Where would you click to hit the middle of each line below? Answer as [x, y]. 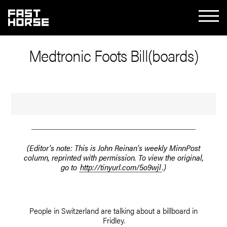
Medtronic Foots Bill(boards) [113, 55]
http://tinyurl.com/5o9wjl [121, 167]
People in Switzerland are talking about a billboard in [113, 210]
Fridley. [113, 220]
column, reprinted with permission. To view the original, [113, 157]
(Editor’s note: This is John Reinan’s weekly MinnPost [113, 147]
